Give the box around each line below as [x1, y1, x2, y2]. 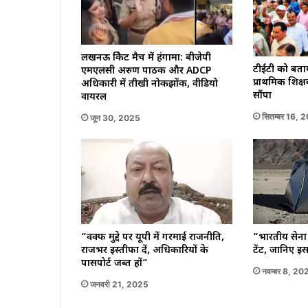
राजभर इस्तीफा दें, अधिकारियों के [81, 243, 208, 257]
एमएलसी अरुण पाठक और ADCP [81, 65, 211, 78]
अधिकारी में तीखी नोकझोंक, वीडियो [81, 78, 218, 91]
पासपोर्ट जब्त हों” [81, 256, 148, 270]
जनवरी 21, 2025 [90, 278, 148, 289]
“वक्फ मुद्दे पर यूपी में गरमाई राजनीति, [81, 230, 224, 244]
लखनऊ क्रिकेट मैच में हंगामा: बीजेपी [81, 52, 211, 65]
